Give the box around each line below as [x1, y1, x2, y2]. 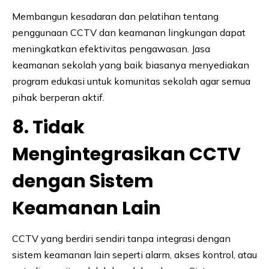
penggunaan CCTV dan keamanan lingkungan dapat [12, 26, 246, 39]
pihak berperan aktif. [12, 91, 104, 104]
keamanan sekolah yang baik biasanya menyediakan [12, 59, 249, 71]
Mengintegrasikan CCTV [12, 142, 241, 168]
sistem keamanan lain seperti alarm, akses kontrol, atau [12, 249, 257, 261]
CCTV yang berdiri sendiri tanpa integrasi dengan [12, 232, 231, 245]
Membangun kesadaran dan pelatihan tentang [12, 10, 219, 23]
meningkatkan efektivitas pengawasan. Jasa [12, 43, 210, 55]
